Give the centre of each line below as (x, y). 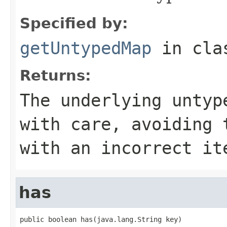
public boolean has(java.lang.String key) (101, 219)
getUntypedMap (86, 48)
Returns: (55, 75)
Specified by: (74, 23)
